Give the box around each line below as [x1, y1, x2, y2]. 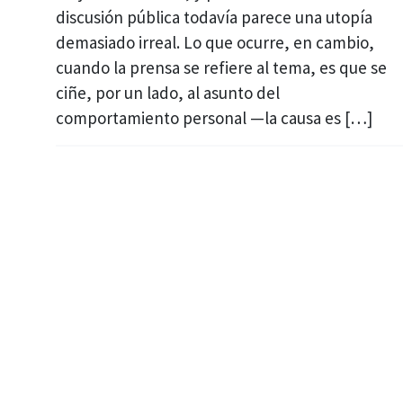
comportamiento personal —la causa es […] [56, 107, 372, 130]
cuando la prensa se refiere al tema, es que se [56, 57, 387, 79]
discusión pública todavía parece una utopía [56, 6, 372, 29]
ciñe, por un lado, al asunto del [56, 82, 280, 104]
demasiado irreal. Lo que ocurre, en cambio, [56, 31, 374, 54]
